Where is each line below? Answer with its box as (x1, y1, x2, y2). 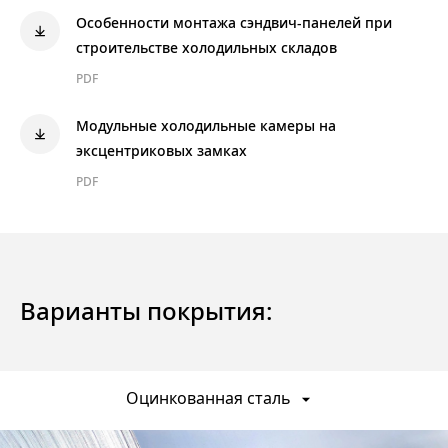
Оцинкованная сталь (125, 389, 291, 409)
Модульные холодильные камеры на (76, 117, 336, 134)
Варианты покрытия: (20, 297, 273, 327)
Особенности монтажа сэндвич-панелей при (76, 14, 392, 31)
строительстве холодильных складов (76, 39, 337, 56)
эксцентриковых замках (76, 142, 247, 159)
